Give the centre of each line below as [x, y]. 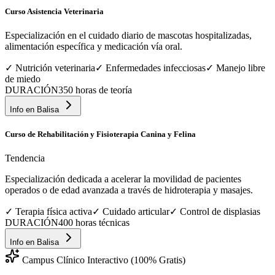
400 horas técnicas [94, 223]
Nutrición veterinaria [55, 68]
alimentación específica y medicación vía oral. [94, 46]
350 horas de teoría [95, 90]
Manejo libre [241, 68]
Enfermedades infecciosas [156, 68]
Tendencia [25, 158]
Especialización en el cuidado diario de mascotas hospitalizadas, [128, 35]
